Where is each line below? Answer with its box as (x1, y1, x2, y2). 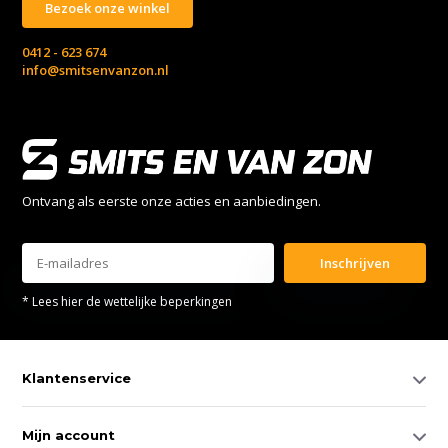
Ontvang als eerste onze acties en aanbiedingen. (22, 191, 322, 210)
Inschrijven (320, 253, 391, 272)
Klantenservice (22, 369, 132, 386)
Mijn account (22, 426, 116, 443)
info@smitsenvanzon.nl (22, 61, 170, 79)
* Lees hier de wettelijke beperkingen (22, 292, 233, 310)
